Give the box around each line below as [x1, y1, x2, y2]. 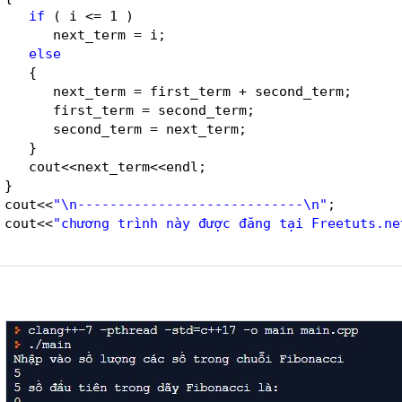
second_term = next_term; [53, 120, 247, 137]
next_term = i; [53, 26, 166, 43]
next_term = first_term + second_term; [53, 83, 352, 100]
